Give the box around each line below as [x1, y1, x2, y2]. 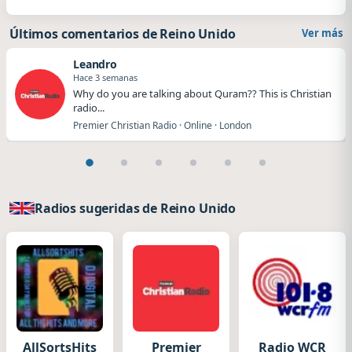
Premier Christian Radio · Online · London [73, 118, 251, 132]
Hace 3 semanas [73, 71, 137, 83]
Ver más [302, 26, 343, 40]
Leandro [73, 56, 118, 71]
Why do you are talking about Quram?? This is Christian [73, 86, 332, 101]
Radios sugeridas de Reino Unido [35, 200, 236, 217]
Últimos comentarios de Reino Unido [9, 25, 236, 42]
